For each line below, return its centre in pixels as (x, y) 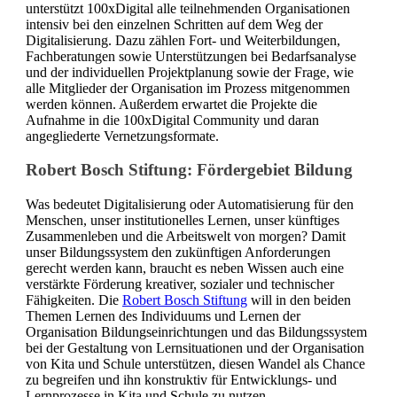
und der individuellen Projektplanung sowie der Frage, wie (190, 72)
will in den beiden (299, 300)
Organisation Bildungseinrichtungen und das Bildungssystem (196, 331)
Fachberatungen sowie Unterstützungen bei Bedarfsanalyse (191, 56)
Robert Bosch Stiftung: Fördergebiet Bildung (189, 170)
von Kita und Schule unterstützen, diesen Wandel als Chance (195, 363)
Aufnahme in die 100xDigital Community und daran (172, 120)
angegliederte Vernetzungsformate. (122, 136)
